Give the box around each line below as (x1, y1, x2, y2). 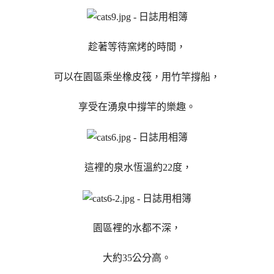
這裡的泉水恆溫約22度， (82, 162, 192, 173)
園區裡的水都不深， (93, 223, 181, 234)
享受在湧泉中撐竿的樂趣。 (78, 101, 196, 112)
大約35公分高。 (103, 253, 171, 264)
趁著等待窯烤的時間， (88, 42, 186, 53)
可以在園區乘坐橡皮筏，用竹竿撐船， (54, 71, 220, 82)
